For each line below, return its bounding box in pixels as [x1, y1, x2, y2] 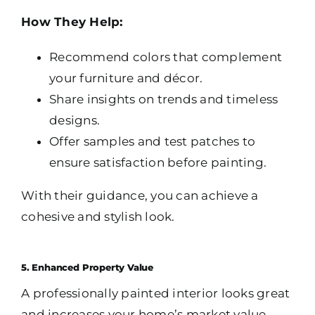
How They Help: [21, 15, 123, 30]
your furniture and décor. [49, 71, 203, 86]
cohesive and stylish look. [21, 210, 175, 224]
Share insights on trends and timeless [49, 92, 278, 107]
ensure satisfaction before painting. [49, 155, 267, 170]
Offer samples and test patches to [49, 134, 256, 149]
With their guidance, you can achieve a [21, 188, 259, 203]
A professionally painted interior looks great [21, 286, 290, 301]
